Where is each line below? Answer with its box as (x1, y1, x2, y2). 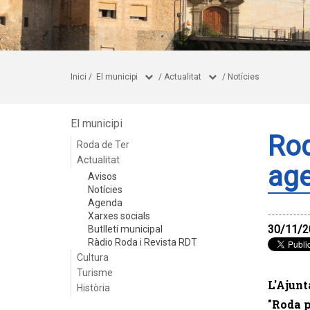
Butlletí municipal (88, 224, 163, 235)
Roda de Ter (77, 139, 129, 150)
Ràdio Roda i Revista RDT (88, 237, 197, 248)
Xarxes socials (88, 210, 150, 221)
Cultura (77, 252, 109, 263)
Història (77, 282, 110, 293)
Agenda (88, 197, 122, 208)
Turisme (77, 267, 113, 278)
